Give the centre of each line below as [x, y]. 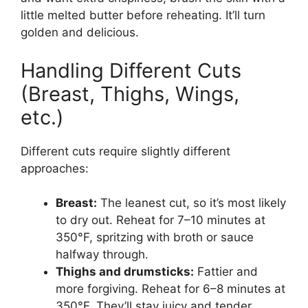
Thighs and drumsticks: [125, 272]
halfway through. [102, 255]
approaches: [55, 168]
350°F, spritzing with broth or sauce [155, 238]
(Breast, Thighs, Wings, [130, 93]
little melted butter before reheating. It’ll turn [143, 15]
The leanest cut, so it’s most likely [191, 203]
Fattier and [226, 272]
